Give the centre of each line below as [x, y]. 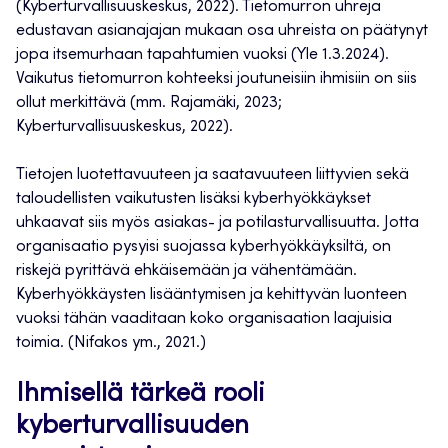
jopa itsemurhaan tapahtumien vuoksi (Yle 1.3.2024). [202, 55]
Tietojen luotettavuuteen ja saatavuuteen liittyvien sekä [212, 175]
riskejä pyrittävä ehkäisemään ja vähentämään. [186, 271]
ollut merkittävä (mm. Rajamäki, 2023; [149, 103]
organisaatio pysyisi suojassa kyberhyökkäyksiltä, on [203, 247]
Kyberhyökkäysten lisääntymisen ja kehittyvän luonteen [211, 295]
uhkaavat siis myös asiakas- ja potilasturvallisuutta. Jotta [217, 223]
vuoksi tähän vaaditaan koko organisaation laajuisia [204, 319]
